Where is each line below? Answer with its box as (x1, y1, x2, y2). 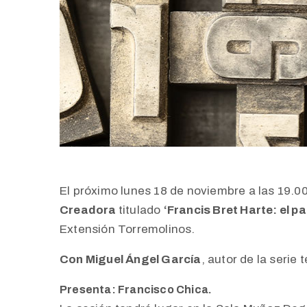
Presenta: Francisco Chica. (60, 283, 212, 295)
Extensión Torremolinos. (60, 222, 195, 236)
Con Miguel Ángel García (60, 252, 201, 266)
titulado (118, 203, 164, 217)
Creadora (60, 203, 119, 217)
